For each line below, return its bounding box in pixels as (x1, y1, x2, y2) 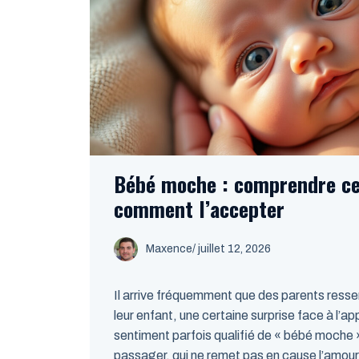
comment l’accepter (114, 193, 284, 224)
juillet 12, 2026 (198, 243, 271, 255)
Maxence (146, 243, 192, 255)
